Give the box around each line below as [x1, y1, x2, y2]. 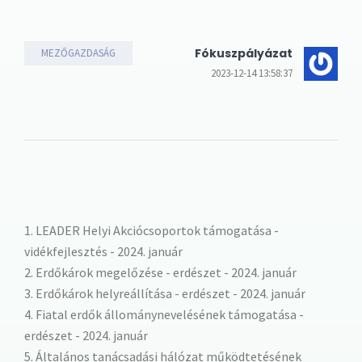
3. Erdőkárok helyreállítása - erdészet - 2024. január [24, 284, 305, 301]
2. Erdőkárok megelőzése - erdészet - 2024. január [24, 263, 297, 280]
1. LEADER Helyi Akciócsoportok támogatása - [24, 221, 279, 238]
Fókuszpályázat [195, 44, 293, 61]
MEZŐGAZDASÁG [41, 45, 116, 60]
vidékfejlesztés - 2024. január [24, 242, 183, 259]
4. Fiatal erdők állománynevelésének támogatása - [24, 305, 304, 322]
